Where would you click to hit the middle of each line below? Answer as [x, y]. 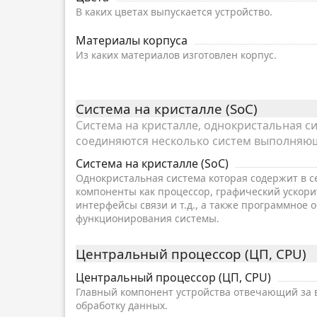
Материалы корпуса [132, 41]
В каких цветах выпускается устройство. [174, 12]
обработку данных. [125, 306]
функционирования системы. [148, 218]
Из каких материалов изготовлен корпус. [176, 55]
